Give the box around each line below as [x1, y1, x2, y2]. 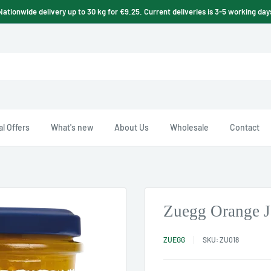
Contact [230, 122, 260, 132]
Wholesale [170, 122, 209, 132]
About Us [114, 122, 149, 132]
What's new [51, 122, 93, 132]
